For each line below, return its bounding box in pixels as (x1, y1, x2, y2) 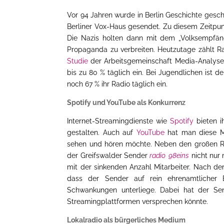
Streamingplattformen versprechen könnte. (67, 197, 208, 205)
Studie (67, 56, 88, 65)
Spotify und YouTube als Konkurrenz (67, 98, 186, 106)
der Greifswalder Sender (67, 151, 149, 159)
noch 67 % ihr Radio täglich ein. (67, 79, 168, 88)
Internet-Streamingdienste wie (67, 116, 170, 125)
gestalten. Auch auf (67, 128, 136, 136)
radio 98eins (149, 151, 189, 159)
